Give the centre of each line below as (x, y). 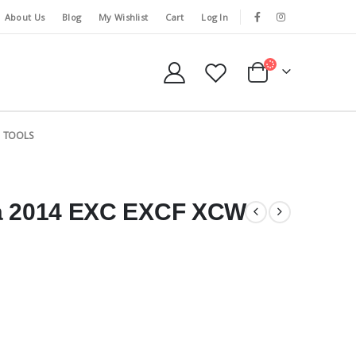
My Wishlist (124, 17)
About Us (25, 17)
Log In (215, 17)
